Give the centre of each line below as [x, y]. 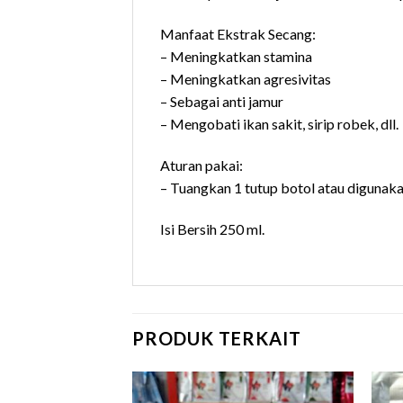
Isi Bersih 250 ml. [212, 228]
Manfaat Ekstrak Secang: [238, 34]
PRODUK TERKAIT [217, 339]
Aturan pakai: [201, 165]
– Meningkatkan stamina [236, 57]
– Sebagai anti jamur [222, 102]
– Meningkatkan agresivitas [246, 79]
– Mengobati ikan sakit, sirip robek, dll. [279, 124]
